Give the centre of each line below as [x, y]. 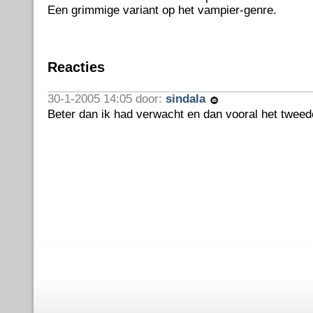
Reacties [76, 67]
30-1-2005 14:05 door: [106, 99]
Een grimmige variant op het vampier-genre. [162, 10]
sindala [187, 99]
